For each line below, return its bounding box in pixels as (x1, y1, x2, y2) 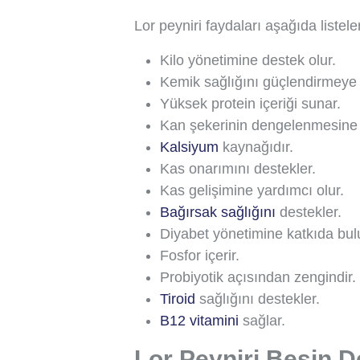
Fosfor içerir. (160, 247, 239, 264)
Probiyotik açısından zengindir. (160, 268, 356, 285)
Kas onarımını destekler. (160, 160, 316, 177)
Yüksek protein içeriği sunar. (160, 95, 341, 112)
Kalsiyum (160, 138, 219, 155)
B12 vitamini (160, 312, 239, 329)
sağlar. (239, 312, 285, 329)
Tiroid (160, 290, 195, 307)
